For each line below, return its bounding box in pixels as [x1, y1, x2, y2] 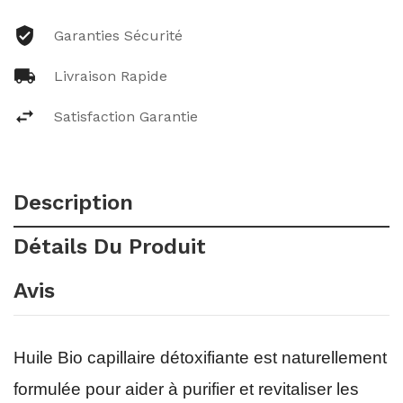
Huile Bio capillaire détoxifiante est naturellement [13, 348, 387, 367]
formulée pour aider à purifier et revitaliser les [13, 380, 359, 399]
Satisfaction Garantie [54, 108, 198, 125]
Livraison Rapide [54, 67, 167, 85]
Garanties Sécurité [54, 27, 183, 44]
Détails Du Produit [13, 234, 206, 259]
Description [13, 190, 133, 215]
